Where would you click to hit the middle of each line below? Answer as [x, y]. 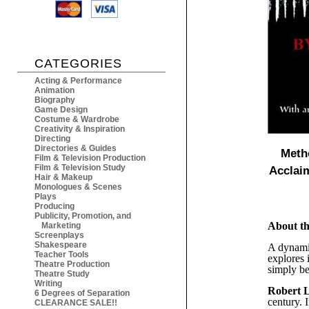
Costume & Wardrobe [77, 120]
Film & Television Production [90, 158]
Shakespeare [61, 245]
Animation [54, 91]
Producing [54, 207]
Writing [48, 284]
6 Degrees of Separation [82, 293]
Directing [52, 139]
